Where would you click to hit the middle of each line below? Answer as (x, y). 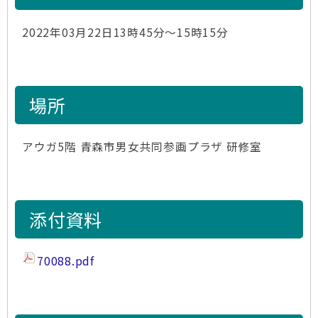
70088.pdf (66, 261)
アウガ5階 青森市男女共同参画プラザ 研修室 (142, 147)
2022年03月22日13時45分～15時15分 (125, 32)
